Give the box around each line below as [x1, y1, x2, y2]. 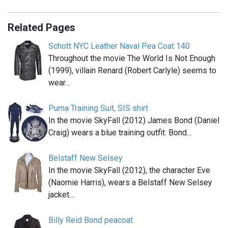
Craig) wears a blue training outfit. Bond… [48, 127, 192, 137]
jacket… [48, 189, 74, 199]
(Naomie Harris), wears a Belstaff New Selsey [48, 177, 212, 187]
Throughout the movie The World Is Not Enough [48, 53, 215, 63]
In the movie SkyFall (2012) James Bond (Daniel [48, 115, 219, 125]
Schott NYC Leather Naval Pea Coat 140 [48, 41, 190, 51]
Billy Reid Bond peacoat [48, 215, 133, 225]
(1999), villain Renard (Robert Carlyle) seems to [48, 65, 216, 75]
